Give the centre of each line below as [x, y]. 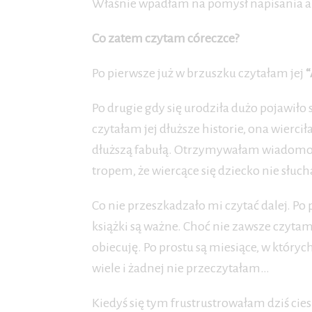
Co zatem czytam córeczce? [165, 38]
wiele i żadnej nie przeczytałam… [181, 268]
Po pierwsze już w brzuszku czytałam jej [199, 73]
